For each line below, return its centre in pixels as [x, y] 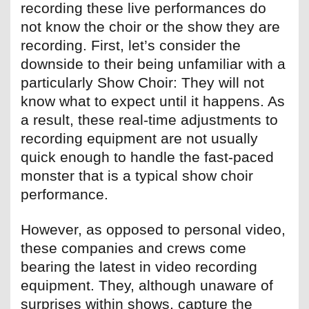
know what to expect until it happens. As [153, 101]
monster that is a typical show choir [137, 176]
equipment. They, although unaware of [147, 286]
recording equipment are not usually [139, 139]
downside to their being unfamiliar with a [153, 64]
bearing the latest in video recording [139, 267]
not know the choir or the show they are [150, 27]
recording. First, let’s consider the [131, 46]
